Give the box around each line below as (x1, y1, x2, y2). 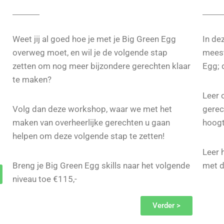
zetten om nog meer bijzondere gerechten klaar (12, 61, 190, 71)
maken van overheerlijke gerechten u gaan (12, 117, 170, 128)
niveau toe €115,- (12, 174, 77, 184)
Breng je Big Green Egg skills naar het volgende (12, 160, 190, 171)
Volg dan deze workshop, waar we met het (12, 104, 172, 114)
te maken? (12, 74, 51, 85)
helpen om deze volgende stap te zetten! (12, 131, 164, 141)
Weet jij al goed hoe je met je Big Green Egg (12, 34, 176, 44)
